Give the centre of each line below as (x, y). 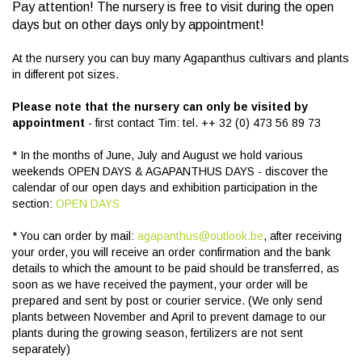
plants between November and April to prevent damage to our (169, 317)
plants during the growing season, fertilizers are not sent (158, 333)
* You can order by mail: (75, 236)
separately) (41, 349)
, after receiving (303, 236)
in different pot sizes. (65, 74)
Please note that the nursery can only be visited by (160, 107)
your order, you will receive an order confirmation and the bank (171, 252)
